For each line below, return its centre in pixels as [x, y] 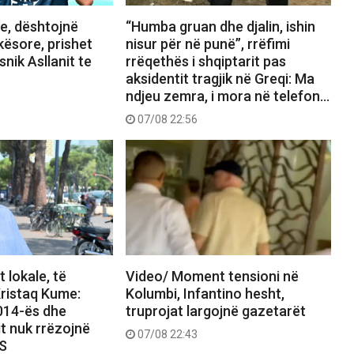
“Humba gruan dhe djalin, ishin [220, 26]
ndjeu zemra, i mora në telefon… [227, 96]
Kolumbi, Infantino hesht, [205, 293]
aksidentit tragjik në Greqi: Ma [220, 78]
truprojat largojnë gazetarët [215, 311]
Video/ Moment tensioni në [212, 276]
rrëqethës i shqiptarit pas [205, 61]
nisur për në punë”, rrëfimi [207, 43]
